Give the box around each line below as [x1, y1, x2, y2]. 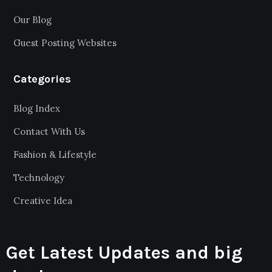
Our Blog [13, 14, 52, 26]
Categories [13, 72, 71, 86]
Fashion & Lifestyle [13, 149, 97, 161]
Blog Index [13, 103, 60, 115]
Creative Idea [13, 195, 72, 207]
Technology [13, 172, 64, 184]
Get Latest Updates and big [6, 242, 242, 264]
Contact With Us [13, 126, 85, 138]
